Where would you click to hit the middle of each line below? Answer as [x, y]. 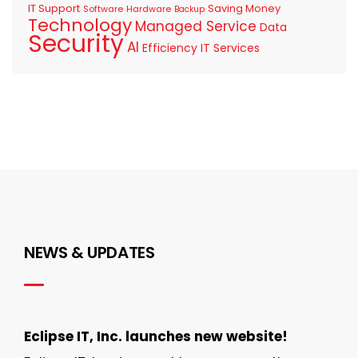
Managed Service [196, 26]
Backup [189, 9]
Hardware [149, 8]
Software [103, 8]
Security [76, 44]
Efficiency [170, 48]
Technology [80, 25]
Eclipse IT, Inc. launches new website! [156, 336]
